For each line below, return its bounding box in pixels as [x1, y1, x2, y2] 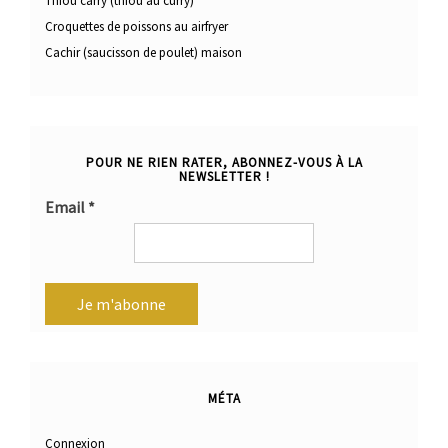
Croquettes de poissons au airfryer [45, 17, 228, 35]
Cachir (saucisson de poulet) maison [45, 43, 242, 61]
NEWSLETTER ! [178, 167, 270, 185]
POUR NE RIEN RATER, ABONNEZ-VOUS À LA [85, 153, 363, 171]
